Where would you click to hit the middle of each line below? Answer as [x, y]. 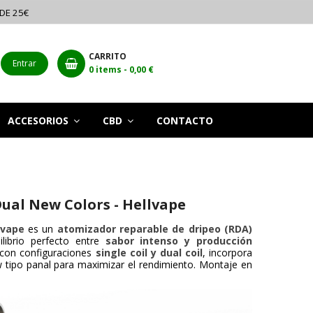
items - [112, 70]
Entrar [24, 63]
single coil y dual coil [149, 253]
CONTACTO [184, 120]
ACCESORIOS [39, 120]
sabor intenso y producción [179, 241]
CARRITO [108, 56]
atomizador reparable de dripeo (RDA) [155, 229]
